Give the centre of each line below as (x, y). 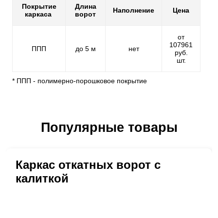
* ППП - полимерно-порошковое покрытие (80, 81)
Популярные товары (109, 128)
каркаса (39, 14)
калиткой (42, 179)
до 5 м (85, 49)
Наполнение (134, 10)
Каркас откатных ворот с (88, 165)
